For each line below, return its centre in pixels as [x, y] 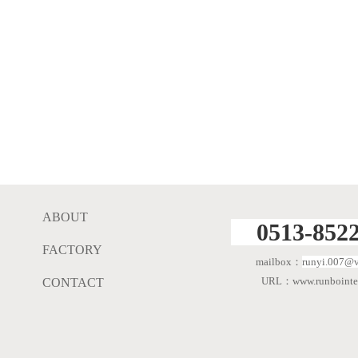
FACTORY [72, 250]
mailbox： [278, 262]
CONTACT [73, 283]
